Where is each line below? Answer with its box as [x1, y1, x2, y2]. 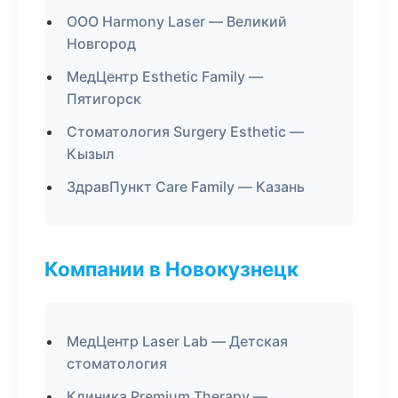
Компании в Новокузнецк [44, 257, 298, 281]
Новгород [67, 35, 136, 52]
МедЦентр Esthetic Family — [67, 68, 263, 85]
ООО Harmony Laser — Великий [67, 12, 287, 30]
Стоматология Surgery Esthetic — [67, 123, 304, 140]
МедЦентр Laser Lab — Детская [67, 332, 288, 350]
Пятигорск [67, 90, 141, 107]
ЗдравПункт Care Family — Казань [67, 178, 305, 195]
